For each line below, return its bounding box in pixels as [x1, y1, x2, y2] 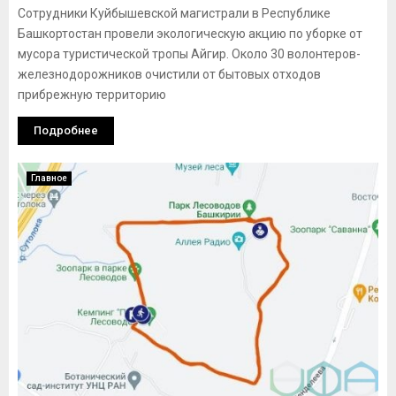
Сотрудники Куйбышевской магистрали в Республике [18, 6, 331, 20]
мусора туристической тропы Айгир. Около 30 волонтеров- [18, 47, 361, 61]
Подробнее [34, 124, 98, 137]
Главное [31, 173, 67, 183]
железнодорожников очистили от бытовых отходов [18, 67, 321, 81]
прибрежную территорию [18, 88, 166, 102]
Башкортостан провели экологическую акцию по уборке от [18, 27, 362, 41]
